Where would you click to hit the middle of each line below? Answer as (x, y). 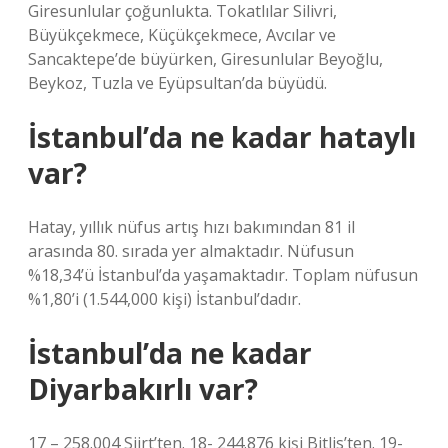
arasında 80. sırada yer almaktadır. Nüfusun (191, 251)
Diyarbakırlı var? (143, 389)
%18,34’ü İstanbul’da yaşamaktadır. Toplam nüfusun (223, 275)
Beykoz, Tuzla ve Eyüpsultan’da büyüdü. (177, 83)
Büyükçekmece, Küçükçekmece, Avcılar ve (182, 35)
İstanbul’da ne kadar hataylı (222, 137)
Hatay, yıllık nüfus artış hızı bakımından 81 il (191, 227)
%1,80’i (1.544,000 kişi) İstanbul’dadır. (164, 299)
